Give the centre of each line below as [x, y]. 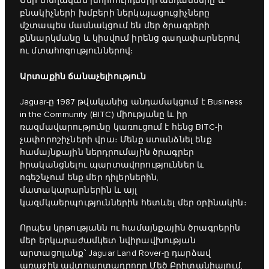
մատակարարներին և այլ [79, 191]
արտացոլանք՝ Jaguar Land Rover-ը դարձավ [116, 254]
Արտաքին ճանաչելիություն [83, 77]
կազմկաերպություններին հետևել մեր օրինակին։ [133, 203]
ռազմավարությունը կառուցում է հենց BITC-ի [122, 128]
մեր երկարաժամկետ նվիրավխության [108, 241]
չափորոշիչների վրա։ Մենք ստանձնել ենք [116, 140]
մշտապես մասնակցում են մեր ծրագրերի [115, 26]
